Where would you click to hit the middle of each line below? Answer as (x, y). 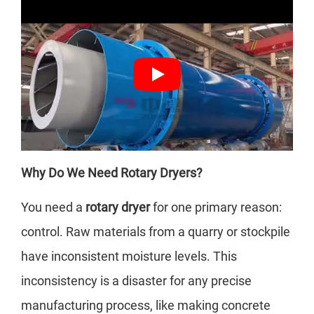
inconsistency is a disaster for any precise (136, 281)
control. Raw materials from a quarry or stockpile (156, 232)
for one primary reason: (216, 207)
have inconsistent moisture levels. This (129, 257)
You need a (53, 207)
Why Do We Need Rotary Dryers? (112, 173)
